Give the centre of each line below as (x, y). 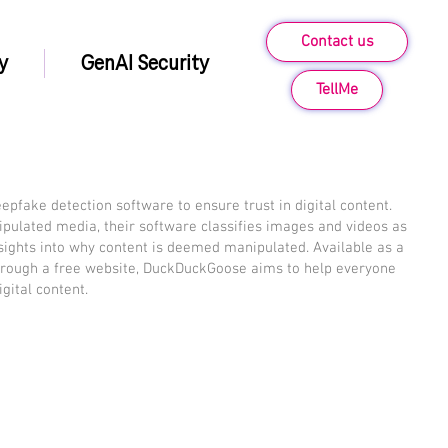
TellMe (337, 90)
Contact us (337, 42)
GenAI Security (145, 64)
